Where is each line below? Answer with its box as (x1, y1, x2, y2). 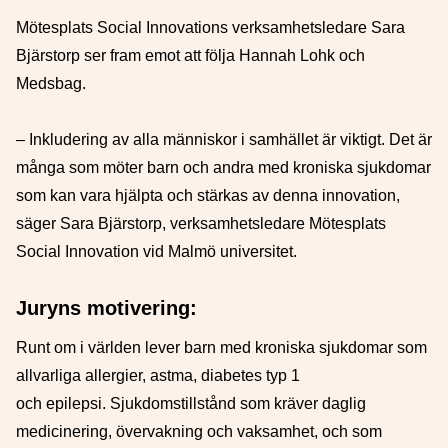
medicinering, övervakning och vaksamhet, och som (16, 423, 382, 440)
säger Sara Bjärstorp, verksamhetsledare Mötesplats (16, 215, 386, 232)
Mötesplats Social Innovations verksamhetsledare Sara (16, 19, 405, 36)
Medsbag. (16, 75, 86, 92)
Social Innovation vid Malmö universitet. (16, 243, 297, 260)
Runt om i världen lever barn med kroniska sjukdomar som (16, 339, 427, 356)
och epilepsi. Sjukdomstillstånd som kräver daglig (16, 395, 366, 412)
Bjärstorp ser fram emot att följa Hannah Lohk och (16, 47, 365, 64)
